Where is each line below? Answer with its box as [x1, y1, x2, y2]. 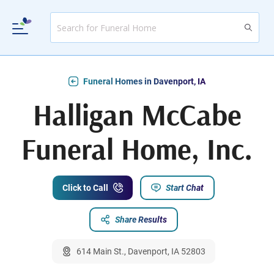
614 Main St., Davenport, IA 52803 [76, 246, 206, 257]
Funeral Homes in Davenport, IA [83, 76, 206, 87]
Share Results [114, 215, 167, 225]
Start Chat [165, 183, 204, 193]
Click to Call [62, 183, 108, 193]
